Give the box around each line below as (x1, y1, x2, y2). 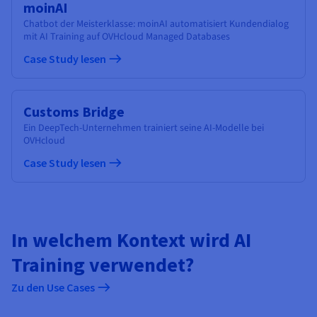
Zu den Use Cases (11, 279, 97, 294)
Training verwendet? (11, 251, 194, 277)
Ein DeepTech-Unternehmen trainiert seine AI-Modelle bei (23, 120, 264, 135)
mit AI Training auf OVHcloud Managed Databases (23, 29, 230, 44)
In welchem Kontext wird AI (11, 226, 251, 253)
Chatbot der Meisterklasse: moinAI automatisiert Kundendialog (23, 16, 289, 31)
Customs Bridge (23, 102, 125, 120)
